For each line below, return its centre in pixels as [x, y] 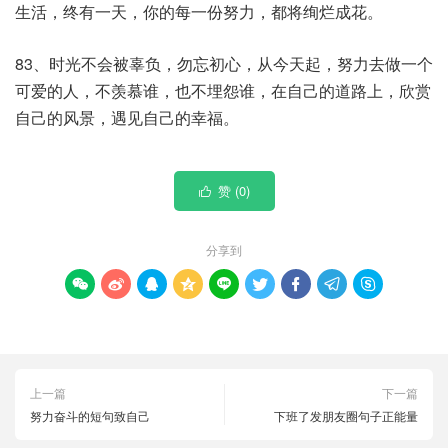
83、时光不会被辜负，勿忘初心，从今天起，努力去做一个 [224, 63]
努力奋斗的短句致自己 [90, 415]
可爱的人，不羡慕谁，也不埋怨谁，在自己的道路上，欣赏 [223, 90]
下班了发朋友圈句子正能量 [346, 415]
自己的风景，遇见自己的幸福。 [127, 117]
